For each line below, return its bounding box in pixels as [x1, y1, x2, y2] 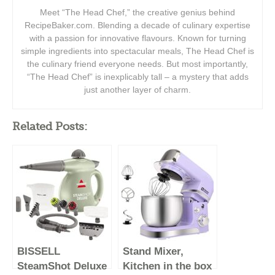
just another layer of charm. [84, 84, 191, 95]
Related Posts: [12, 120, 87, 133]
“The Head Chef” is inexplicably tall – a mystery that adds [26, 71, 249, 82]
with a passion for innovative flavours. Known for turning [29, 33, 246, 43]
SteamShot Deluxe [17, 259, 107, 272]
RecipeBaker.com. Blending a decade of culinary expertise [25, 20, 250, 30]
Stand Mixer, [123, 244, 184, 257]
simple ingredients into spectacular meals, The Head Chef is [21, 45, 254, 56]
